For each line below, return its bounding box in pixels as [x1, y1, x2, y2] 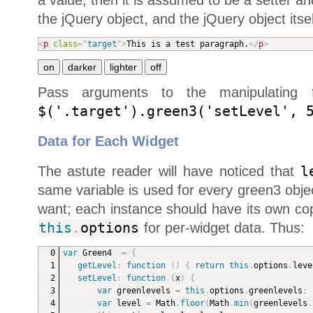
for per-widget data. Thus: [139, 220, 305, 236]
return [194, 261, 224, 271]
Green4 [77, 248, 122, 259]
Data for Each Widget [37, 133, 179, 150]
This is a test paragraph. [126, 39, 249, 50]
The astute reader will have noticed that [37, 163, 301, 180]
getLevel [77, 261, 117, 271]
